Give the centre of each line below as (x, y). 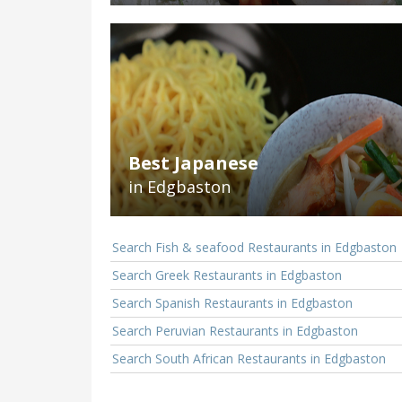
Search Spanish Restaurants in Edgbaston (232, 303)
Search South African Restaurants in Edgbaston (249, 359)
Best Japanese (193, 163)
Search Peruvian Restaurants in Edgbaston (235, 331)
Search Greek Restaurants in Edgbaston (227, 275)
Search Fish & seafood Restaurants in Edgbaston (254, 248)
